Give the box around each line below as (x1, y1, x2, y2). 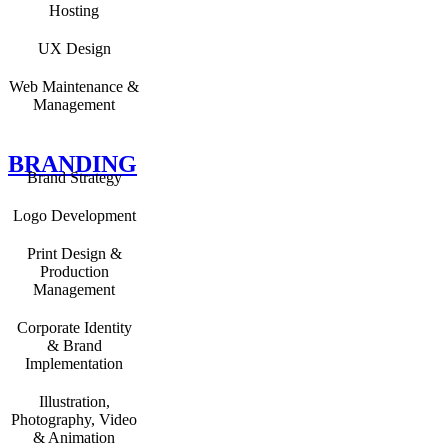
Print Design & (26, 244, 122, 262)
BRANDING (8, 150, 137, 177)
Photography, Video (11, 410, 138, 428)
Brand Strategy (26, 168, 122, 186)
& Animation (33, 428, 116, 446)
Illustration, (38, 392, 110, 410)
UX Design (37, 39, 111, 57)
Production (39, 262, 109, 280)
